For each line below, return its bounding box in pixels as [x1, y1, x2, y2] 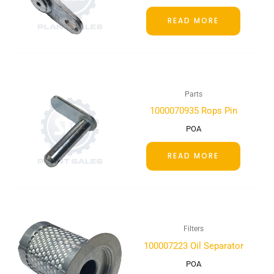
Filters [183, 224, 204, 234]
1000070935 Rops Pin [149, 105, 237, 117]
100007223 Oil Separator [143, 240, 243, 251]
